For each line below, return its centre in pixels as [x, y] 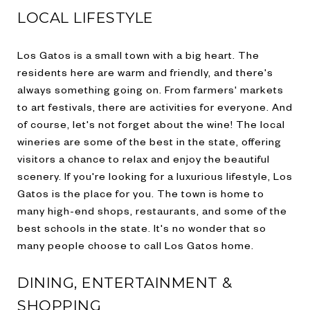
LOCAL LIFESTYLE [85, 17]
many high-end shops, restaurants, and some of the [152, 210]
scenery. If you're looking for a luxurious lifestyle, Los [155, 175]
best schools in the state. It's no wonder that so [142, 227]
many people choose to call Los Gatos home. [136, 245]
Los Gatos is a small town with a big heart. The [138, 54]
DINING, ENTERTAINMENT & [125, 282]
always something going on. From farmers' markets [151, 89]
